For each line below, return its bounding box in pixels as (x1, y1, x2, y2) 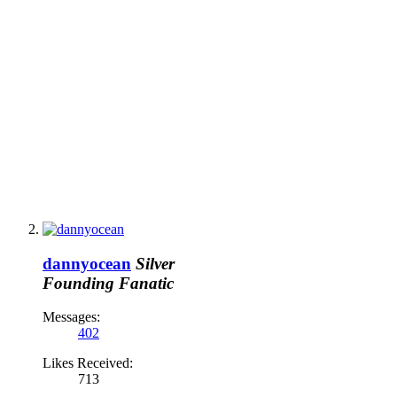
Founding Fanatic (43, 273, 174, 292)
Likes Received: (43, 355, 133, 371)
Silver (136, 253, 175, 273)
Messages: (43, 309, 100, 325)
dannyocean (43, 253, 131, 273)
